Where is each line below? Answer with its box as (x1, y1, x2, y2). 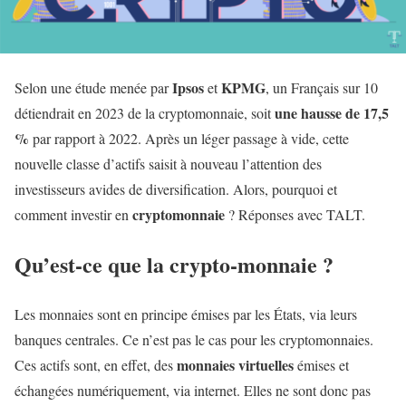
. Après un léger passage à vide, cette (138, 128, 349, 148)
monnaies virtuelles (177, 353, 294, 375)
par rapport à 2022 (29, 128, 138, 148)
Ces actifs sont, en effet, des (14, 354, 177, 374)
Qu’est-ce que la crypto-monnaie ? (14, 247, 341, 280)
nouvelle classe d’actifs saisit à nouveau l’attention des (14, 153, 322, 173)
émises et (294, 354, 349, 374)
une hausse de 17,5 (275, 101, 389, 123)
